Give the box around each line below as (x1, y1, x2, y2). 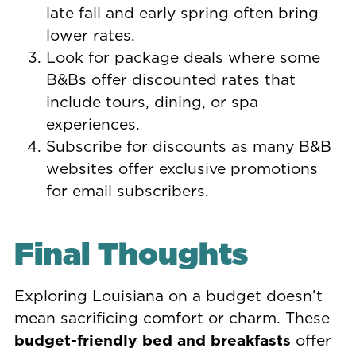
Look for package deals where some (45, 45, 320, 68)
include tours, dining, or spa (45, 90, 258, 112)
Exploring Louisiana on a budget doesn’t (14, 284, 323, 307)
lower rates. (45, 23, 135, 45)
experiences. (45, 112, 140, 134)
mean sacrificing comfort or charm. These (14, 307, 330, 329)
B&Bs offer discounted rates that (45, 68, 296, 90)
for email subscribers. (45, 179, 209, 201)
